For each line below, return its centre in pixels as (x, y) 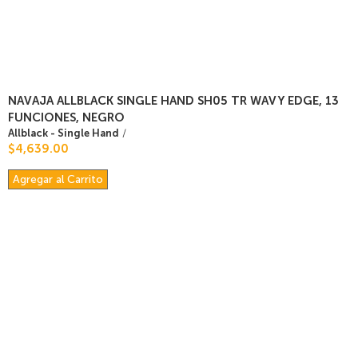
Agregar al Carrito (58, 179)
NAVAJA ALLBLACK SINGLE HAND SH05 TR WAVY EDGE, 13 (173, 101)
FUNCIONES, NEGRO (66, 117)
